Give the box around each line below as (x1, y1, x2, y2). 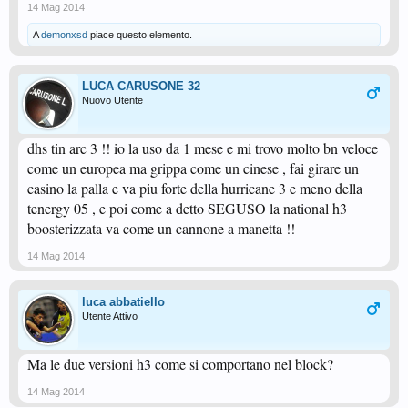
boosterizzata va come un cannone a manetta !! (27, 219, 295, 238)
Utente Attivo (82, 311, 138, 321)
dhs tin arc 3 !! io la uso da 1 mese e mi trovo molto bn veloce (27, 138, 378, 158)
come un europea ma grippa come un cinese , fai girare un (27, 158, 359, 178)
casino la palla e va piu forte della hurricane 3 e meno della (27, 178, 362, 198)
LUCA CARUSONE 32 (82, 79, 200, 93)
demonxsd (41, 29, 87, 40)
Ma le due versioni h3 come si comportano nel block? (27, 354, 333, 373)
